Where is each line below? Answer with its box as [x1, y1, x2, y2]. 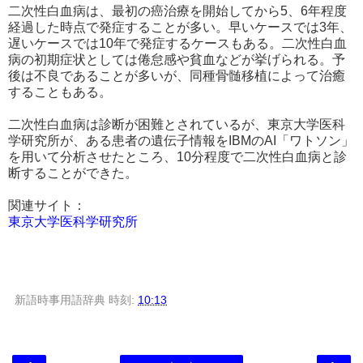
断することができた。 [8, 165, 138, 180]
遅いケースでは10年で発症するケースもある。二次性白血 [8, 36, 347, 50]
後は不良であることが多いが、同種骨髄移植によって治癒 [8, 68, 345, 83]
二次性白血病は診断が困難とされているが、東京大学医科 [8, 117, 345, 131]
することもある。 [8, 84, 112, 99]
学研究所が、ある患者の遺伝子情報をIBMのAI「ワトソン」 [8, 133, 354, 147]
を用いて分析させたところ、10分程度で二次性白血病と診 [8, 149, 347, 164]
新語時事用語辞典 [15, 293, 105, 306]
